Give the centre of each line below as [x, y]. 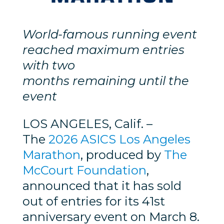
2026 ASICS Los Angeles [119, 139]
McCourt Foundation [84, 170]
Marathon [51, 155]
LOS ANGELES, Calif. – [87, 124]
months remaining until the [105, 81]
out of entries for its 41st [93, 201]
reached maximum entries [103, 50]
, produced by [122, 155]
